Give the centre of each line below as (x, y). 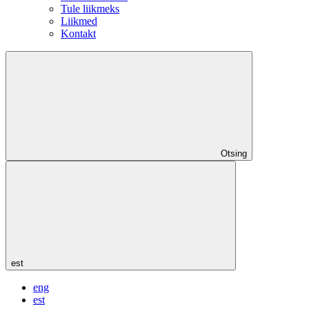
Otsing (234, 153)
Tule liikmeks (90, 9)
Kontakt (78, 33)
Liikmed (79, 21)
